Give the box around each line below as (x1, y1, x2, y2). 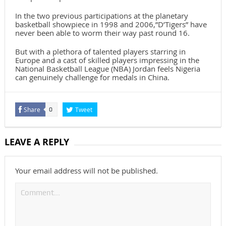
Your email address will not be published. (15, 165, 158, 176)
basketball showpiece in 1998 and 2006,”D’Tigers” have (15, 19, 207, 30)
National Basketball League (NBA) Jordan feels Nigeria (15, 64, 200, 74)
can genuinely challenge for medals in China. (15, 72, 169, 83)
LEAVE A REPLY (4, 136, 69, 149)
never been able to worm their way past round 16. (15, 28, 190, 38)
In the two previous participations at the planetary (15, 11, 188, 21)
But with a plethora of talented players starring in (15, 46, 186, 57)
